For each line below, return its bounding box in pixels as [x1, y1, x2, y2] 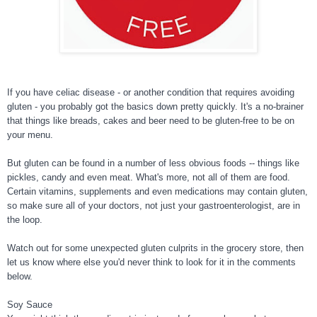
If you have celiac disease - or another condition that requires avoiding [7, 87, 294, 98]
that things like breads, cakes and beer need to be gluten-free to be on [7, 115, 294, 127]
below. [7, 271, 33, 282]
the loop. [7, 214, 42, 226]
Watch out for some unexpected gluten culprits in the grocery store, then [7, 243, 304, 254]
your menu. [7, 129, 53, 141]
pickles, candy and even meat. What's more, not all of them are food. [7, 172, 290, 183]
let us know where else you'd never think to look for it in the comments [7, 257, 296, 268]
